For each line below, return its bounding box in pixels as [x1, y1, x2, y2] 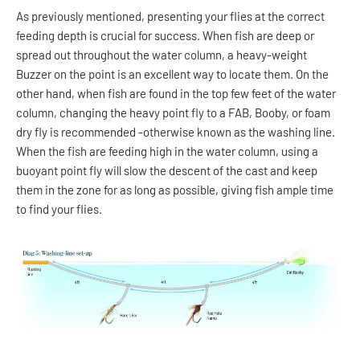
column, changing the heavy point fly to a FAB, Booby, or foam [16, 105, 330, 121]
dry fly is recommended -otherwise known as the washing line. [16, 125, 335, 140]
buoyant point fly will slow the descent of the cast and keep [16, 163, 317, 178]
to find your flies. [16, 202, 104, 217]
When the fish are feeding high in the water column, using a [16, 144, 318, 159]
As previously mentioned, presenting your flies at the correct [16, 9, 325, 24]
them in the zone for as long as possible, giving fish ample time [16, 182, 333, 198]
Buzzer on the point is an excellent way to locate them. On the [16, 67, 329, 82]
